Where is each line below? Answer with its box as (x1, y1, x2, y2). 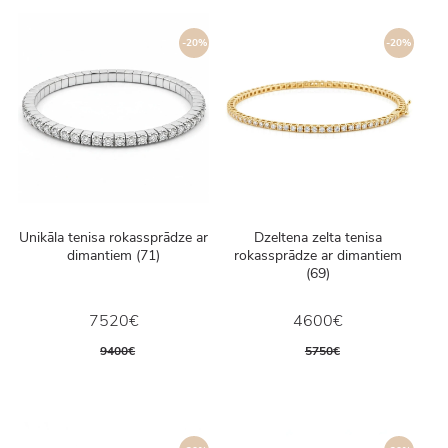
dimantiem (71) (67, 246, 161, 266)
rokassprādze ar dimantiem (234, 246, 403, 266)
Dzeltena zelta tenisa (254, 228, 383, 248)
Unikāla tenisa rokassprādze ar (19, 228, 209, 248)
